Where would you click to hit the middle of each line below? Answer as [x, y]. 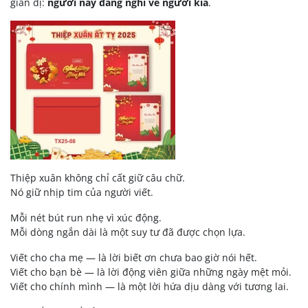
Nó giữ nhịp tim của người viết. [82, 192]
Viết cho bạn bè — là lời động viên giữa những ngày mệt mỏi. [151, 272]
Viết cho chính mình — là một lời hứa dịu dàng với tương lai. [150, 286]
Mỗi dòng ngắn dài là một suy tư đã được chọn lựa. [128, 232]
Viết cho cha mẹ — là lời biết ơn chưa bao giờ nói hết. [134, 257]
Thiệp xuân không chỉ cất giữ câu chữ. [98, 177]
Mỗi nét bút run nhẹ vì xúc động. [86, 217]
